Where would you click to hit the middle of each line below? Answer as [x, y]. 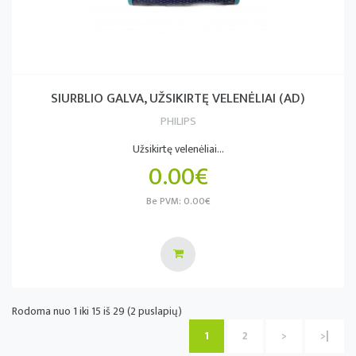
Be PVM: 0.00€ [178, 201]
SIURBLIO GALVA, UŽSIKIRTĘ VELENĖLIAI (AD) [178, 99]
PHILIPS [178, 121]
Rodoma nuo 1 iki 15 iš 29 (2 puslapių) [97, 311]
